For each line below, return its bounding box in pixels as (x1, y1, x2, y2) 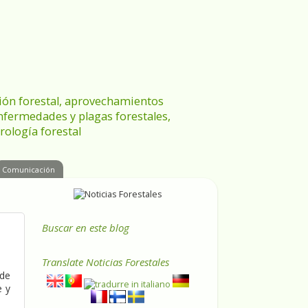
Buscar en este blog (42, 221, 129, 235)
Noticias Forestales (86, 255, 169, 269)
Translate (42, 255, 86, 269)
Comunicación (2, 164, 56, 175)
